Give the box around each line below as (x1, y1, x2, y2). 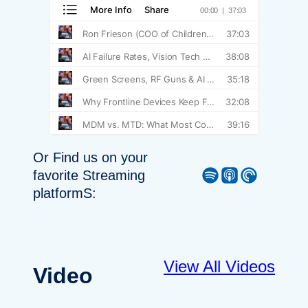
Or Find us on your (33, 150, 148, 166)
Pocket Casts (239, 163, 248, 185)
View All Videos (164, 257, 275, 276)
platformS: (33, 186, 96, 201)
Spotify (200, 163, 210, 185)
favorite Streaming (33, 168, 145, 184)
